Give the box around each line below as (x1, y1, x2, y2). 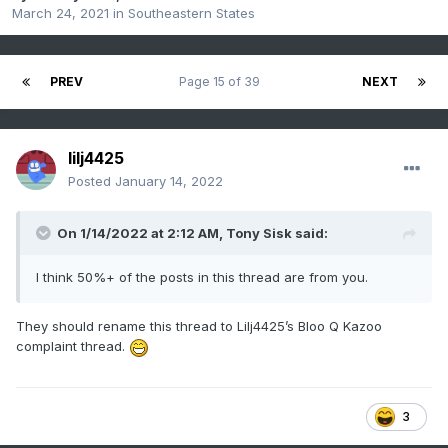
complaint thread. (16, 338, 129, 355)
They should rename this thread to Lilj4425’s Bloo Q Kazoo (16, 318, 382, 335)
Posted (68, 173, 115, 190)
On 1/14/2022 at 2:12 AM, (57, 225, 226, 242)
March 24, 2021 (12, 5, 109, 22)
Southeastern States (128, 5, 255, 22)
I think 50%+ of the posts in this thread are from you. (36, 269, 368, 286)
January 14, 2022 (115, 173, 223, 190)
